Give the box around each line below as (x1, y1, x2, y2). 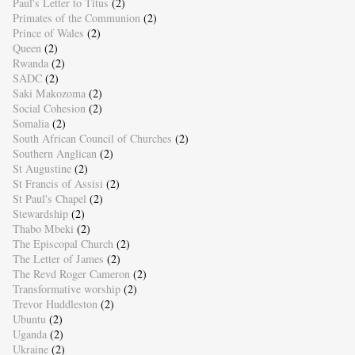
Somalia (12, 116, 49, 132)
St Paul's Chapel (12, 191, 86, 207)
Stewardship (12, 206, 68, 222)
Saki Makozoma (12, 86, 86, 101)
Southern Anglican (12, 146, 97, 162)
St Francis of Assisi (12, 176, 103, 192)
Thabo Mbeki (12, 221, 74, 237)
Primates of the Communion (12, 10, 140, 26)
